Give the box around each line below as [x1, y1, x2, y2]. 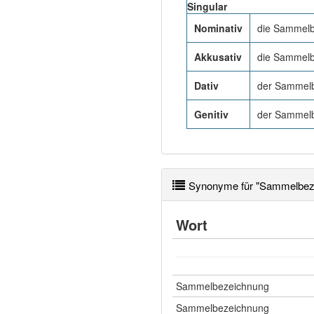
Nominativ [194, 21, 243, 35]
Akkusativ [194, 50, 242, 64]
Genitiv [194, 107, 228, 121]
